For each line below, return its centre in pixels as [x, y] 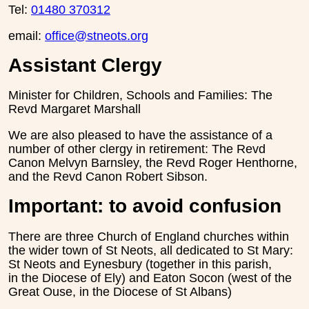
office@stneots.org [97, 36]
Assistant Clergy [85, 65]
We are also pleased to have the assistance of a [140, 136]
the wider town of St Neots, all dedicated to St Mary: [151, 250]
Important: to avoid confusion [145, 206]
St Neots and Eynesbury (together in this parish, [140, 264]
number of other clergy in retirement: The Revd [137, 149]
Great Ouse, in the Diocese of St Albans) [120, 291]
